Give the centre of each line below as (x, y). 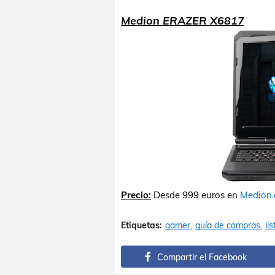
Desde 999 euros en (196, 195)
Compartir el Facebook (202, 257)
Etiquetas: (141, 225)
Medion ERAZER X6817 (183, 21)
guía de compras (228, 225)
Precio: (136, 195)
